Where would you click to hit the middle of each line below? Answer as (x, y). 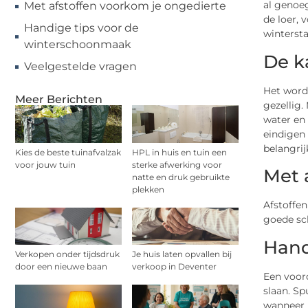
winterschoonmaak (77, 45)
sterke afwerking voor (177, 164)
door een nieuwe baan (61, 266)
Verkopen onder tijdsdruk (67, 254)
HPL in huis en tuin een (179, 152)
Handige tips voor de (81, 28)
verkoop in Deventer (174, 266)
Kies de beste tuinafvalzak (68, 152)
